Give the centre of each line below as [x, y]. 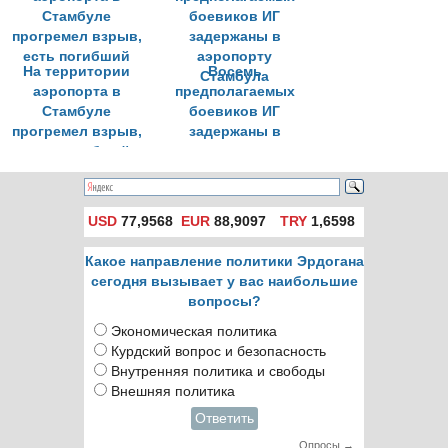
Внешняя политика [173, 391]
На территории [76, 71]
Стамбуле [76, 111]
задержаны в [234, 131]
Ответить [224, 418]
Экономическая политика [194, 331]
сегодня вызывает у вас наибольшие [224, 281]
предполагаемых [234, 91]
